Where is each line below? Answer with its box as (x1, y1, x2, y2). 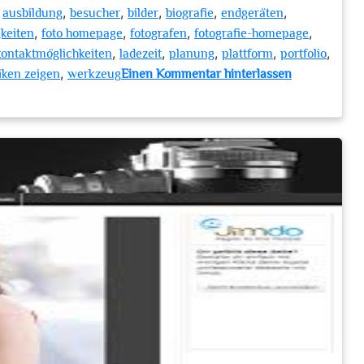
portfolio (280, 46, 327, 61)
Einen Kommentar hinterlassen (121, 67, 292, 81)
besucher (70, 6, 120, 20)
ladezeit (119, 46, 162, 61)
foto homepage (41, 26, 123, 41)
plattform (222, 46, 273, 61)
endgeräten (221, 6, 284, 20)
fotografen (130, 26, 187, 41)
